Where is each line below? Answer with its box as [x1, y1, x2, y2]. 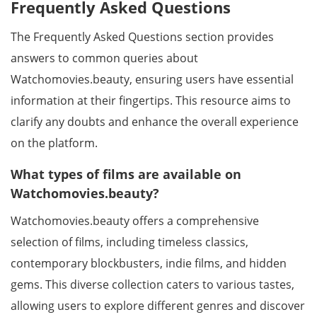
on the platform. [11, 135, 98, 151]
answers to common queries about [11, 50, 198, 66]
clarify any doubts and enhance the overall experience [11, 114, 299, 129]
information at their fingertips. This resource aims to [11, 93, 291, 108]
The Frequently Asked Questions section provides [11, 29, 274, 45]
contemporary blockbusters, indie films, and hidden [11, 255, 287, 271]
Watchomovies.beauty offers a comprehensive [11, 213, 259, 229]
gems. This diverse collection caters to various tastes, [11, 277, 294, 292]
